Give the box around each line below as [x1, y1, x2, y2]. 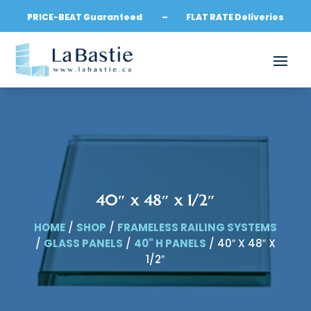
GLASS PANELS [43, 236, 123, 251]
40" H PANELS [133, 236, 206, 251]
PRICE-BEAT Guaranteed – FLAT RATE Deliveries [27, 11, 284, 23]
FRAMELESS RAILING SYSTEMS [117, 220, 277, 235]
